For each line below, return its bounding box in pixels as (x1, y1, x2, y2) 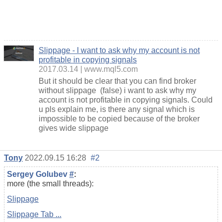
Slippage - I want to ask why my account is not (39, 46, 200, 55)
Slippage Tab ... (7, 210, 61, 219)
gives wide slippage (39, 123, 109, 132)
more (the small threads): (7, 179, 94, 188)
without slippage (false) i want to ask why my (39, 86, 196, 95)
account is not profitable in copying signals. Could (39, 95, 213, 104)
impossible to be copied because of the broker (39, 114, 200, 123)
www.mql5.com (84, 64, 138, 73)
